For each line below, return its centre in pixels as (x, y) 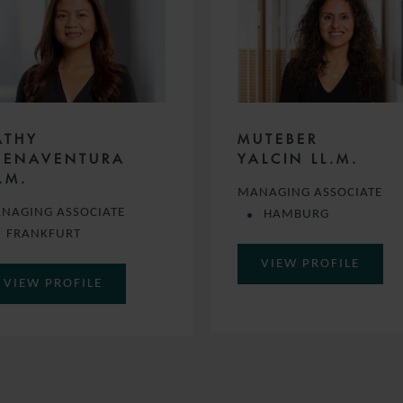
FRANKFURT (44, 234)
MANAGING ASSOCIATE (310, 193)
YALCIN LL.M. (298, 158)
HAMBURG (296, 214)
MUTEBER (278, 139)
